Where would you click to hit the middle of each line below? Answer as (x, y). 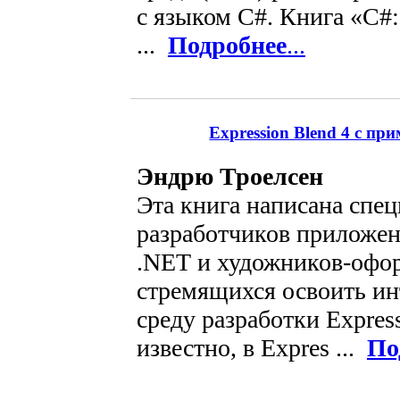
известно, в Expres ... (251, 347)
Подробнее (227, 46)
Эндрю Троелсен (229, 176)
